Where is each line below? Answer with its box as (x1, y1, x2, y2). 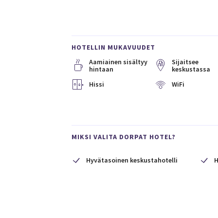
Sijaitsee (171, 57, 199, 66)
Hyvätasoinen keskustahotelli (86, 156, 178, 164)
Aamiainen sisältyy (89, 57, 147, 66)
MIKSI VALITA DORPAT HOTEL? (72, 132, 176, 141)
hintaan (89, 65, 113, 73)
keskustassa (171, 65, 210, 73)
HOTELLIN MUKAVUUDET (72, 43, 155, 52)
